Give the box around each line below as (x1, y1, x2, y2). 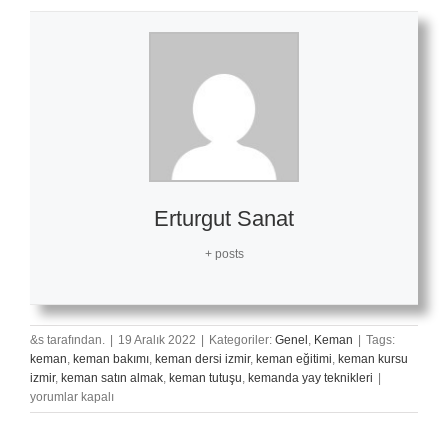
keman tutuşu (169, 370, 242, 385)
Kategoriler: (209, 332, 275, 347)
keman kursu (338, 351, 408, 366)
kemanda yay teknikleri (248, 370, 373, 385)
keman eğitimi (256, 351, 332, 366)
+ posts (204, 246, 244, 261)
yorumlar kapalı (30, 389, 114, 404)
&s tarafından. (30, 332, 105, 347)
